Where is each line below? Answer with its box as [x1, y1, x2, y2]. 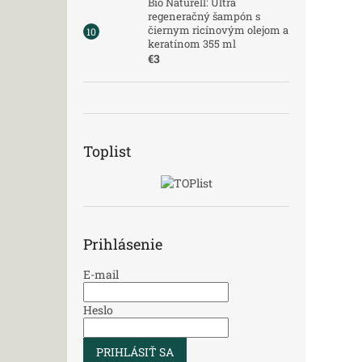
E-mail [83, 267, 119, 283]
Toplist [83, 141, 131, 162]
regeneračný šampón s [148, 9, 260, 24]
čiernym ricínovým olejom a [148, 23, 288, 38]
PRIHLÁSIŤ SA [96, 344, 174, 360]
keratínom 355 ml [148, 36, 236, 52]
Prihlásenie [83, 234, 162, 255]
